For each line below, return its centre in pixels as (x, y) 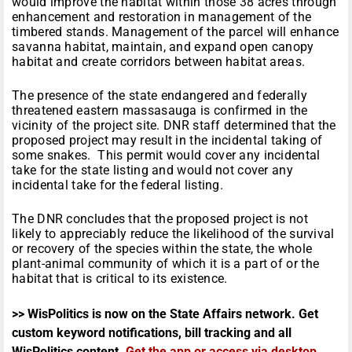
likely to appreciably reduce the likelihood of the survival (173, 234)
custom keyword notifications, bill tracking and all (152, 333)
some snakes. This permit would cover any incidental (166, 156)
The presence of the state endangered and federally (159, 96)
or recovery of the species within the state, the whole (162, 249)
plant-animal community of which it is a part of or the (166, 264)
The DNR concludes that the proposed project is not (160, 219)
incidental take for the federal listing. (118, 185)
